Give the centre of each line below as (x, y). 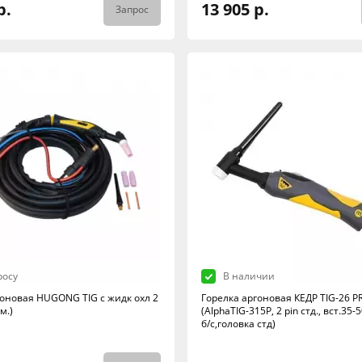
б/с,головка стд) (238, 324)
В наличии (248, 276)
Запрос (132, 9)
